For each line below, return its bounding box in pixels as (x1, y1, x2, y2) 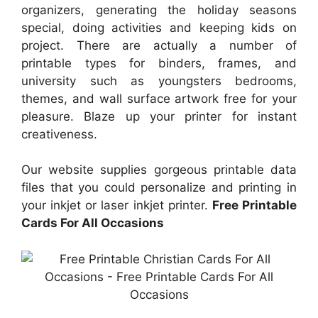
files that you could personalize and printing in (21, 180, 297, 194)
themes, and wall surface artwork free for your (21, 91, 297, 106)
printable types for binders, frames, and (21, 55, 297, 70)
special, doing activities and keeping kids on (21, 20, 297, 35)
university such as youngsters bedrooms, (21, 73, 297, 88)
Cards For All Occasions (21, 216, 164, 230)
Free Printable (212, 198, 297, 212)
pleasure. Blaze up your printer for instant (21, 109, 297, 124)
